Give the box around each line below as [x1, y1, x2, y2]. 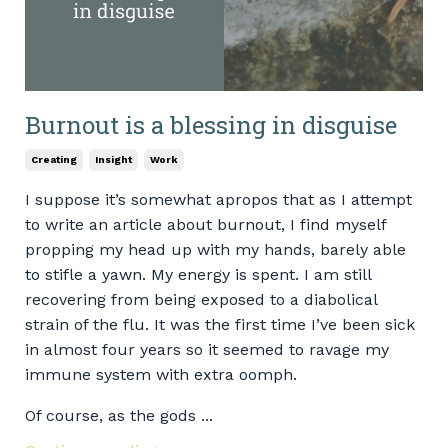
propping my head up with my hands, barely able [25, 240, 406, 259]
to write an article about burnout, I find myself [25, 215, 386, 234]
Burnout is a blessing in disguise [25, 109, 397, 141]
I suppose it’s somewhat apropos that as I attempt [25, 190, 412, 209]
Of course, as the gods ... [25, 406, 213, 425]
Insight [95, 154, 132, 165]
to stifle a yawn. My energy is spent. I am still [25, 265, 371, 284]
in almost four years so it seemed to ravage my [25, 340, 389, 359]
